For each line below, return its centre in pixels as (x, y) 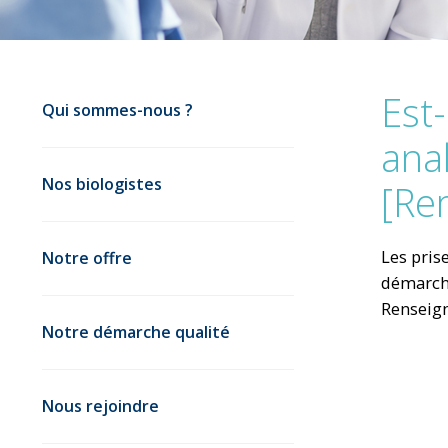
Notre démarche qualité (136, 331)
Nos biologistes (102, 183)
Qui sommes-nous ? (117, 109)
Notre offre (87, 257)
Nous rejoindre (100, 405)
